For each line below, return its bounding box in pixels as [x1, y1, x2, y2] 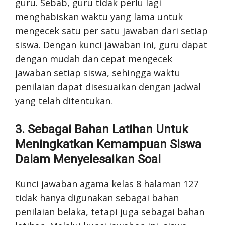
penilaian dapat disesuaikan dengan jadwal [15, 80, 201, 93]
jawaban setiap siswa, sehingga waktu [15, 66, 180, 79]
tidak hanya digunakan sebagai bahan [15, 191, 179, 204]
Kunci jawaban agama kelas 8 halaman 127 [15, 177, 198, 190]
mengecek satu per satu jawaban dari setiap [15, 24, 208, 37]
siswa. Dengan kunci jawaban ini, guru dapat [15, 38, 207, 51]
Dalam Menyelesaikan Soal [15, 152, 161, 166]
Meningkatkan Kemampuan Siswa [15, 137, 201, 151]
